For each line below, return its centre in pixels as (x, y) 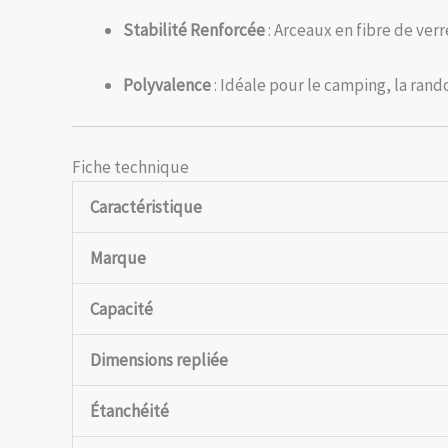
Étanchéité (129, 410)
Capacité (121, 308)
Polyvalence (167, 85)
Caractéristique (146, 206)
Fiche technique (130, 166)
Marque (118, 257)
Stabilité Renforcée (194, 29)
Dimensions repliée (159, 359)
